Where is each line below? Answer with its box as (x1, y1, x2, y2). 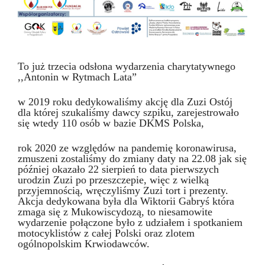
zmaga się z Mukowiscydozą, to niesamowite (18, 205, 212, 218)
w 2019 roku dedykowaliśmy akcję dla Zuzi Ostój (18, 95, 232, 108)
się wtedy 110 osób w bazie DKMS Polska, (18, 117, 204, 129)
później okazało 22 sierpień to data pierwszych (18, 163, 219, 175)
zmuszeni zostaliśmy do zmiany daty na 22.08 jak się (18, 152, 247, 164)
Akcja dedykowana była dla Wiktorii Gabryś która (18, 195, 234, 207)
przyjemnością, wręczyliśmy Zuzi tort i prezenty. (18, 184, 228, 196)
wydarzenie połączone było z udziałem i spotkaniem (18, 216, 243, 228)
